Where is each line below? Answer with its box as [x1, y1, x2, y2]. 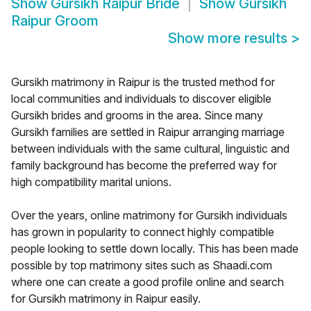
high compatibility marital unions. [11, 175, 171, 190]
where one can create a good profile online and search [11, 275, 284, 289]
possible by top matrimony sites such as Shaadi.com [11, 258, 272, 273]
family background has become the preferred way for [11, 158, 277, 173]
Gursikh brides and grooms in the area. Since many [11, 108, 263, 123]
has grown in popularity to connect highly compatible [11, 225, 274, 239]
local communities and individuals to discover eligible [11, 92, 271, 106]
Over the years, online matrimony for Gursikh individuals [11, 208, 287, 223]
